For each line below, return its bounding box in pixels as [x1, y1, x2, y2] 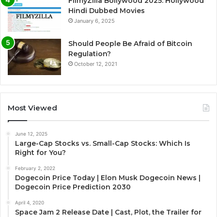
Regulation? [68, 49, 111, 58]
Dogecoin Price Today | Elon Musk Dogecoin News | [15, 173, 201, 182]
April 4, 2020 [15, 199, 44, 205]
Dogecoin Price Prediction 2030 [15, 182, 131, 191]
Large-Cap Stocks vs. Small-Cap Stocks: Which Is [15, 139, 190, 148]
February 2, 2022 [15, 165, 55, 171]
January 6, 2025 [74, 17, 115, 24]
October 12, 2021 [74, 60, 117, 67]
